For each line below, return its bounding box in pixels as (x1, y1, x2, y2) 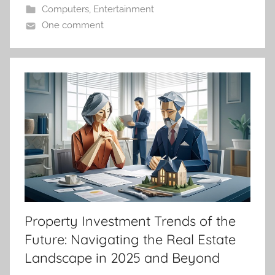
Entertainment (93, 4, 154, 15)
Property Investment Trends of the (25, 212, 236, 230)
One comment (41, 20, 104, 31)
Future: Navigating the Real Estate (25, 230, 236, 248)
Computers (41, 4, 89, 15)
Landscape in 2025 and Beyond (25, 249, 220, 266)
